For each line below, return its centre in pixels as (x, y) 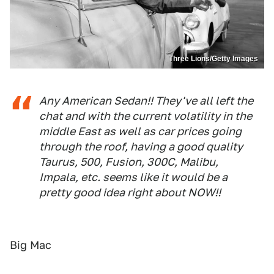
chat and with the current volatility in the (146, 116)
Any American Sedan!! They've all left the (146, 101)
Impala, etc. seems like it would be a (133, 177)
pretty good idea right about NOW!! (130, 193)
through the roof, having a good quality (141, 147)
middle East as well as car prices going (140, 131)
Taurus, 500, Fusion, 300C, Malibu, (129, 162)
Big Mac (31, 245)
